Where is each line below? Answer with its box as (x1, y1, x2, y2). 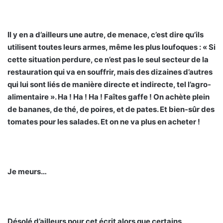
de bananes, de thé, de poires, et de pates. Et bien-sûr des (7, 104, 215, 114)
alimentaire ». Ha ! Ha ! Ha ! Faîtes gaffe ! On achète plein (7, 92, 210, 102)
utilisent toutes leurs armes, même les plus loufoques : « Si (7, 42, 216, 52)
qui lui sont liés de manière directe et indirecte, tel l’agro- (7, 79, 211, 89)
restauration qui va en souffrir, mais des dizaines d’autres (7, 67, 213, 77)
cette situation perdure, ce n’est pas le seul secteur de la (7, 54, 209, 64)
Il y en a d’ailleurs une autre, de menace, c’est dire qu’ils (7, 29, 204, 39)
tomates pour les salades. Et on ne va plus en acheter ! (7, 116, 200, 126)
